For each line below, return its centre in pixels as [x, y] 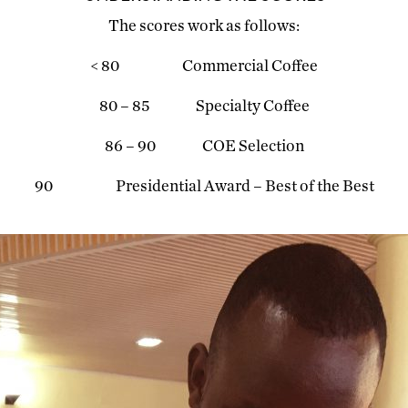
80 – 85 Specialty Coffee [204, 107]
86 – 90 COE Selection [204, 147]
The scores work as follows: [204, 27]
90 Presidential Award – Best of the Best [204, 187]
